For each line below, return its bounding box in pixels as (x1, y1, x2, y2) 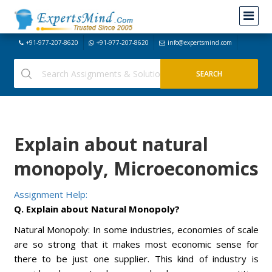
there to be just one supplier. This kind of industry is (13, 253, 259, 265)
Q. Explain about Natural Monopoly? (13, 203, 180, 215)
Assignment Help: (13, 188, 87, 200)
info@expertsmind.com (167, 38, 232, 47)
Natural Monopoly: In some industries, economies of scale (13, 223, 259, 236)
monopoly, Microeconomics (13, 156, 259, 181)
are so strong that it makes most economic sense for (13, 238, 259, 250)
